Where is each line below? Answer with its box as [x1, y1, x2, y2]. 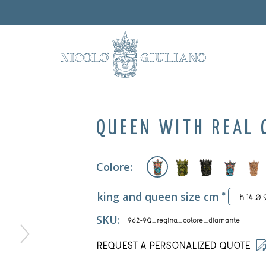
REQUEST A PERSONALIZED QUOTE [96, 239, 250, 251]
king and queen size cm [97, 189, 219, 204]
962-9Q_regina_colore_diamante [128, 215, 240, 224]
